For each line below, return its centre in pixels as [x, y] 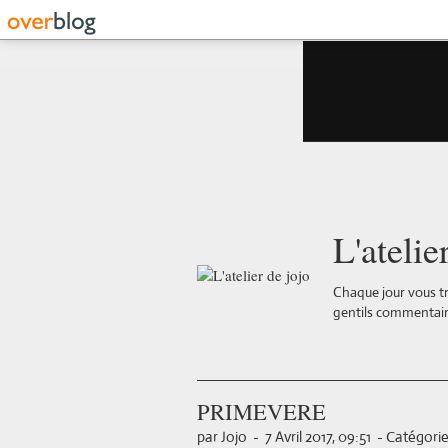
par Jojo [222, 436]
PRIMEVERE [261, 411]
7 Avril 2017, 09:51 [318, 436]
